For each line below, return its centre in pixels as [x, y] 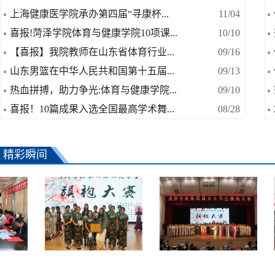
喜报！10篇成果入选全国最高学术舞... [92, 109]
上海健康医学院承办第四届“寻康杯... [89, 14]
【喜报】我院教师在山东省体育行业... [92, 52]
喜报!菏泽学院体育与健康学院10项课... [94, 33]
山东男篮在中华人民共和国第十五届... [92, 71]
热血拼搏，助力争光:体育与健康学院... [93, 90]
